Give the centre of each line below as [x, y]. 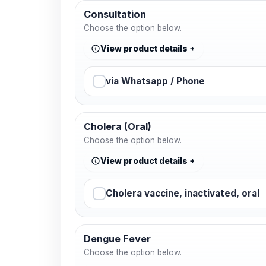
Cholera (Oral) [118, 126]
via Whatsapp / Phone [155, 81]
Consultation [115, 14]
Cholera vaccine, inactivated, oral [183, 193]
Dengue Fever [117, 238]
